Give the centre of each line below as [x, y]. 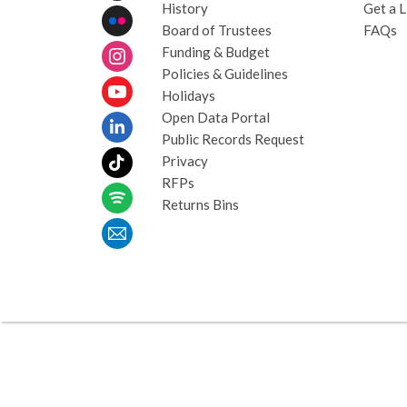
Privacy [184, 161]
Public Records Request [233, 139]
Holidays [188, 96]
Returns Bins [200, 205]
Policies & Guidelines [224, 74]
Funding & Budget [215, 52]
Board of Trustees [216, 30]
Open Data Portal [215, 118]
